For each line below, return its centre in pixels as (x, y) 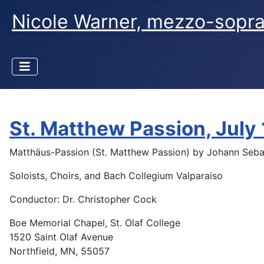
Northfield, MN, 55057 (60, 251)
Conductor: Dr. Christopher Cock (83, 199)
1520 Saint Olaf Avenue (61, 237)
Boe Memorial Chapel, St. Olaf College (95, 223)
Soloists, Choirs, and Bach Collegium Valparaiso (116, 176)
